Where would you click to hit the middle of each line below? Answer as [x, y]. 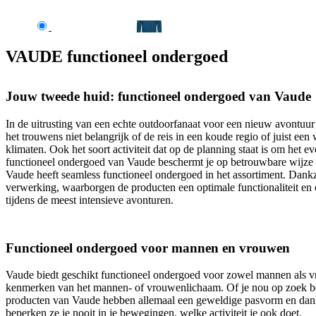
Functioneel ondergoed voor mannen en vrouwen [148, 248]
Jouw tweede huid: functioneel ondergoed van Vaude [158, 96]
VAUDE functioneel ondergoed [117, 56]
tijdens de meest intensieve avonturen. [90, 200]
